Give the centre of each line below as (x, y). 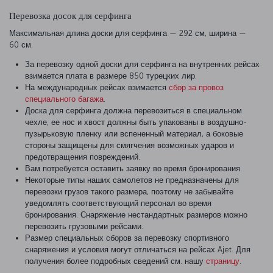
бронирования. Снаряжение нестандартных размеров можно (136, 214)
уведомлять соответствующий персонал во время (118, 203)
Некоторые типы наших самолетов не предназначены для (132, 180)
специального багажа (64, 99)
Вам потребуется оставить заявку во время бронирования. (135, 168)
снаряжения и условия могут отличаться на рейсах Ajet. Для (138, 249)
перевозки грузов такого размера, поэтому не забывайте (129, 191)
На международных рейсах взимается (97, 87)
